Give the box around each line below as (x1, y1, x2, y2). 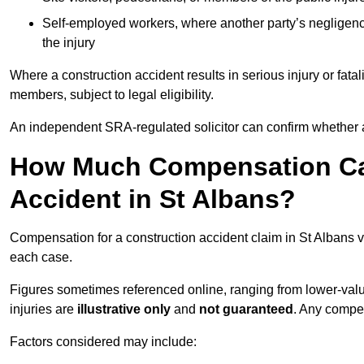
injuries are (10, 302, 77, 317)
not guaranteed (199, 302, 293, 317)
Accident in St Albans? (10, 184, 296, 214)
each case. (10, 250, 72, 265)
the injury (42, 36, 95, 50)
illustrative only (77, 302, 171, 317)
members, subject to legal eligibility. (10, 88, 214, 102)
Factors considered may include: (10, 335, 197, 349)
